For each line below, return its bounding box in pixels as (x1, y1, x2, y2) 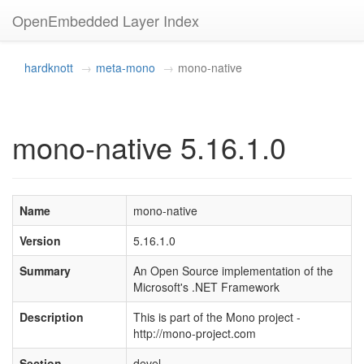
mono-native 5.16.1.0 (12, 126, 286, 167)
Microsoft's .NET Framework (133, 279, 279, 295)
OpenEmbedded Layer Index (12, 10, 199, 31)
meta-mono (96, 59, 155, 76)
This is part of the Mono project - (133, 309, 301, 325)
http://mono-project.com (133, 325, 256, 341)
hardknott (24, 59, 73, 76)
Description (19, 309, 84, 325)
